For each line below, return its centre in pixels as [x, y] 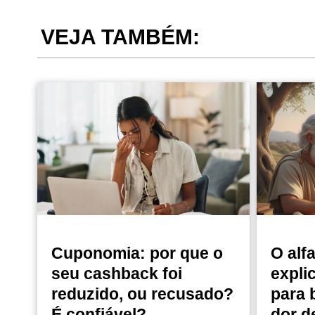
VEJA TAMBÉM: [120, 37]
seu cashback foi [116, 274]
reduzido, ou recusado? [142, 294]
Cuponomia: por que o [137, 253]
